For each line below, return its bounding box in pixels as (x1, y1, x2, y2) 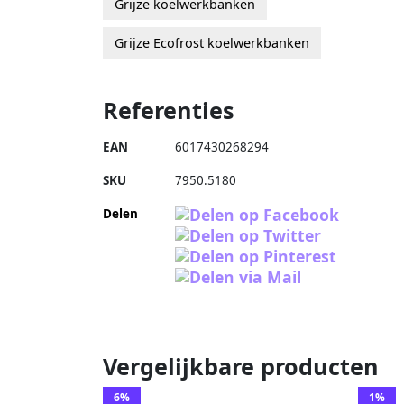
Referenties (103, 94, 234, 125)
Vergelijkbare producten (103, 350, 379, 381)
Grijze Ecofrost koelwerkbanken (115, 33, 309, 51)
